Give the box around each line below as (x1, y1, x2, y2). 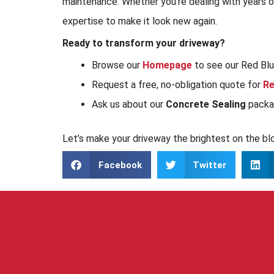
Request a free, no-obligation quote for (92, 79, 263, 91)
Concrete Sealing (166, 98, 246, 110)
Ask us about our (92, 98, 166, 110)
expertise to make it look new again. (62, 15, 217, 27)
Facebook (98, 159, 142, 171)
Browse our (92, 59, 143, 71)
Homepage (143, 59, 192, 71)
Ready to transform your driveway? (62, 37, 225, 49)
